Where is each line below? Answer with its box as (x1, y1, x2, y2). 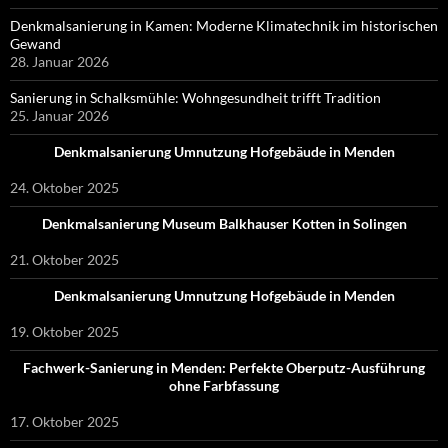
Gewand (10, 34, 61, 52)
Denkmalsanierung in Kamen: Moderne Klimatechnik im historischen (10, 16, 438, 34)
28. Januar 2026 (10, 52, 109, 70)
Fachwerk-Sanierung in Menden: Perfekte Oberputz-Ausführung (23, 358, 425, 376)
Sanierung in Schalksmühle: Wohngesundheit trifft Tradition (10, 88, 381, 106)
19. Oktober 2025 (10, 322, 119, 340)
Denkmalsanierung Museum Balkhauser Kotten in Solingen (41, 214, 407, 232)
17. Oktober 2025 (10, 412, 119, 430)
